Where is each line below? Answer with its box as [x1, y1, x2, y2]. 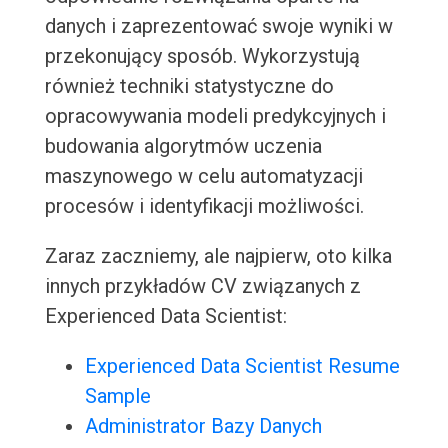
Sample [84, 384, 151, 409]
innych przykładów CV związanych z [44, 274, 361, 299]
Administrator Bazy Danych [84, 414, 322, 439]
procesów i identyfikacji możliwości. [44, 194, 364, 219]
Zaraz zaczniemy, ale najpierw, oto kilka [44, 244, 392, 269]
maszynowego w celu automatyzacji [44, 164, 363, 189]
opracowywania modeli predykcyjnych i [44, 104, 386, 129]
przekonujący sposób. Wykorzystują [44, 44, 360, 69]
